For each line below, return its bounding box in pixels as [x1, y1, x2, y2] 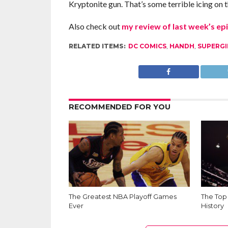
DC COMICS [128, 42, 166, 50]
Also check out [68, 21, 122, 32]
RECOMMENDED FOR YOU [68, 102, 170, 112]
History [201, 202, 224, 210]
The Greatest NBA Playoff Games [68, 193, 177, 201]
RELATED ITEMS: [68, 42, 126, 50]
